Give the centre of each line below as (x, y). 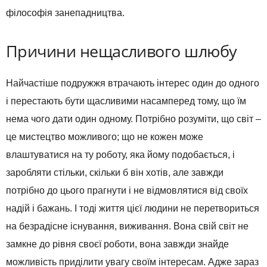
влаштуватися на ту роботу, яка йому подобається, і (120, 155)
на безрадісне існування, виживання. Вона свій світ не (127, 226)
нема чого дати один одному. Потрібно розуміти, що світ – (133, 119)
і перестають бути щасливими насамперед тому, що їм (126, 101)
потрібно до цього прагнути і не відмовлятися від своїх (127, 191)
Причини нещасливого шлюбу (122, 51)
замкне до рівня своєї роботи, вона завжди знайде (117, 244)
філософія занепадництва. (65, 13)
